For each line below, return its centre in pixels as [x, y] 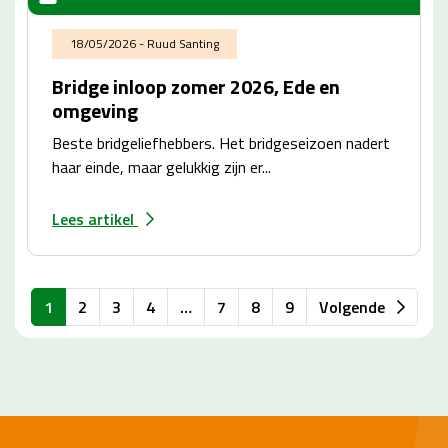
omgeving [95, 110]
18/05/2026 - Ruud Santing [144, 43]
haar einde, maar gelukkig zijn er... [161, 167]
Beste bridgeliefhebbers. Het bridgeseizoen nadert [221, 143]
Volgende [353, 307]
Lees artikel [95, 219]
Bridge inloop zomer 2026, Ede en [196, 86]
